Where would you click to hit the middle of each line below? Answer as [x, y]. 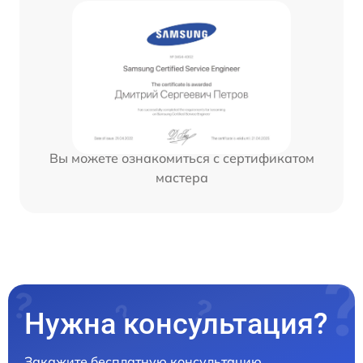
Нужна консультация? [176, 324]
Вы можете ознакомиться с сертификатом [181, 158]
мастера [181, 177]
